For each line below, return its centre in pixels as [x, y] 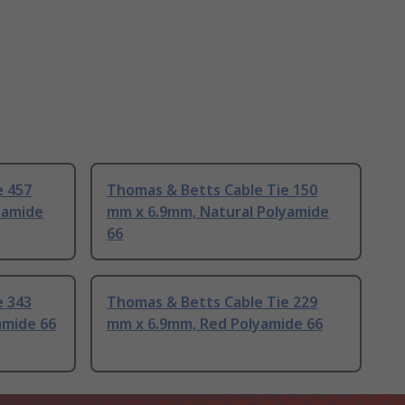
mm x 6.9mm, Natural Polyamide [218, 212]
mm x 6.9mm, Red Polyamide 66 [215, 324]
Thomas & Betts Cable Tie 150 [212, 190]
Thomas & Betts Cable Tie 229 [212, 302]
